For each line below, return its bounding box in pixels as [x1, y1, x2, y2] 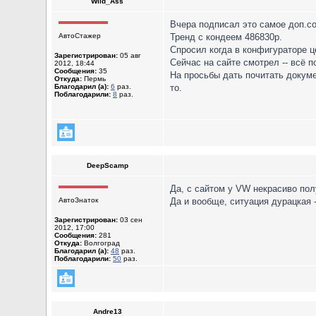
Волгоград [82, 239, 120, 247]
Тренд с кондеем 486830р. [170, 32, 282, 42]
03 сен [118, 216, 142, 224]
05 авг [118, 51, 141, 59]
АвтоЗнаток [59, 196, 98, 204]
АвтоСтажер [59, 32, 101, 39]
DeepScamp [86, 162, 128, 169]
